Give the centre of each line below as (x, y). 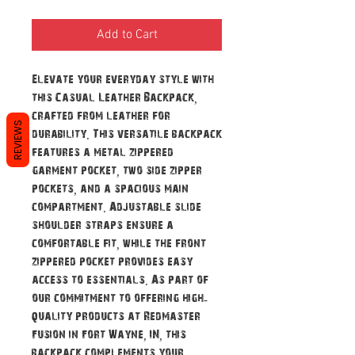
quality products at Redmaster (116, 316)
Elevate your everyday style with (123, 79)
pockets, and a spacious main (110, 189)
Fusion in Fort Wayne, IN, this (109, 334)
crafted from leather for (101, 116)
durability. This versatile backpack (127, 134)
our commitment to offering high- (120, 298)
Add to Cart (127, 35)
